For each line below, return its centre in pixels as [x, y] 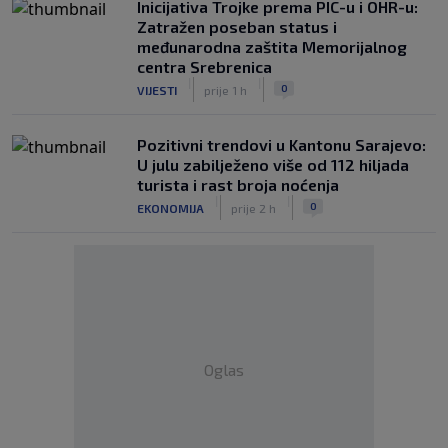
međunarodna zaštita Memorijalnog [272, 46]
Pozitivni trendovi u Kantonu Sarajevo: [281, 144]
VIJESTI [157, 89]
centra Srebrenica [204, 66]
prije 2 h [253, 207]
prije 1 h [225, 89]
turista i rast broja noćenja [238, 184]
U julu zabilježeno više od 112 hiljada [273, 164]
